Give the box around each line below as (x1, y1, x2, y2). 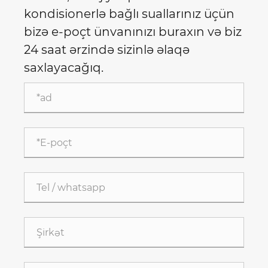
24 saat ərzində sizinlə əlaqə (24, 42, 190, 57)
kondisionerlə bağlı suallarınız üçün (24, 7, 234, 22)
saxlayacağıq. (24, 60, 103, 75)
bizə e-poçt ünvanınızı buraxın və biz (24, 25, 242, 39)
